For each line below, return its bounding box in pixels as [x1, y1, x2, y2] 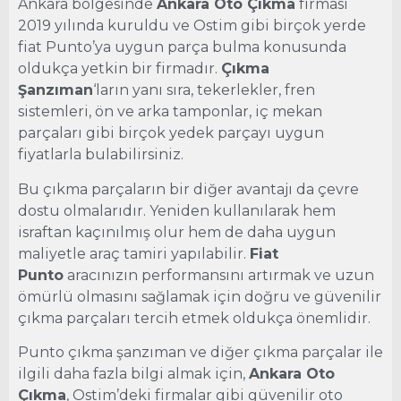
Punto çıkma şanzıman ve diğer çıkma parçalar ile [18, 344, 383, 362]
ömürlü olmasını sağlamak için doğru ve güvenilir [18, 287, 381, 305]
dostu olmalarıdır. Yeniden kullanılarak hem [18, 201, 336, 219]
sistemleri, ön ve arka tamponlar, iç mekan [18, 103, 322, 121]
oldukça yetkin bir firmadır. [18, 60, 221, 78]
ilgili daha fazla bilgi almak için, [18, 365, 249, 383]
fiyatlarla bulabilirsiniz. [18, 146, 183, 164]
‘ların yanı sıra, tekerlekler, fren [93, 81, 315, 99]
